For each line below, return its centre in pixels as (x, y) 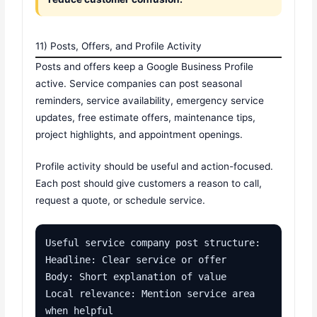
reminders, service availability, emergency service (150, 100)
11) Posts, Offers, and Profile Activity (119, 46)
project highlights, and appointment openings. (139, 134)
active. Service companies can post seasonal (139, 83)
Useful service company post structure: (153, 243)
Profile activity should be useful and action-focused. (155, 167)
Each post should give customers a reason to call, (149, 184)
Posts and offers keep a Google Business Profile (145, 66)
